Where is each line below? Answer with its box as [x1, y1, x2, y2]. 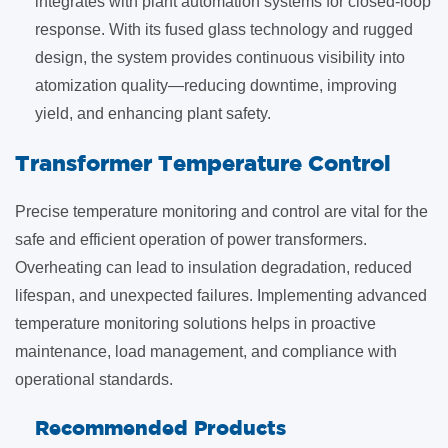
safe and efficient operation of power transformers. [15, 231, 367, 248]
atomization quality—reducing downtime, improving [35, 77, 397, 94]
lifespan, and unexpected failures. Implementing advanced [15, 287, 427, 304]
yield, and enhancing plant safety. [35, 105, 271, 122]
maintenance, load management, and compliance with [15, 343, 397, 360]
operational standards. [15, 371, 173, 388]
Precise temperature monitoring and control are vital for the [15, 203, 428, 220]
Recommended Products [35, 416, 286, 439]
